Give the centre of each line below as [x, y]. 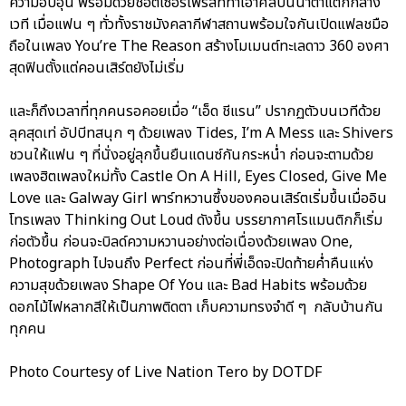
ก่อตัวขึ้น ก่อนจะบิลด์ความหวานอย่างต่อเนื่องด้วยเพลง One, [181, 242]
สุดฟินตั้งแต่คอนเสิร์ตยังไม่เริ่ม [97, 68]
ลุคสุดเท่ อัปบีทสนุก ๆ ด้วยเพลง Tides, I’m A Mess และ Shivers [201, 134]
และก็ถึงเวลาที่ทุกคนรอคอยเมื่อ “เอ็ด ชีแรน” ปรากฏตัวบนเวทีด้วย [195, 112]
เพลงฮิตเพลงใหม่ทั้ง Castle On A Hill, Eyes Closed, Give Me [198, 177]
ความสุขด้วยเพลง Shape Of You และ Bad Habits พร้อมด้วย [188, 286]
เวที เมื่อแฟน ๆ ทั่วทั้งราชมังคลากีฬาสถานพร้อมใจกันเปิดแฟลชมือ [199, 25]
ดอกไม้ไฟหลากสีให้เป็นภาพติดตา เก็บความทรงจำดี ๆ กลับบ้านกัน [196, 308]
